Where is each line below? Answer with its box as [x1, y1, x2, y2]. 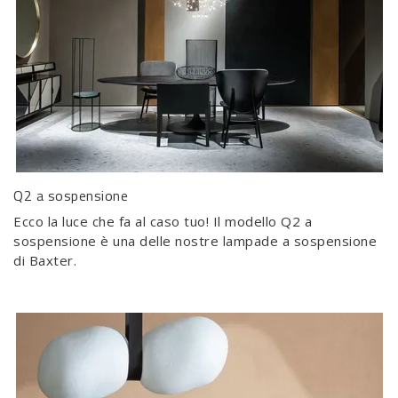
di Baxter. [13, 251, 76, 270]
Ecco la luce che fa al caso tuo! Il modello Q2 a [13, 212, 312, 231]
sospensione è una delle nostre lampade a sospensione [13, 232, 377, 251]
